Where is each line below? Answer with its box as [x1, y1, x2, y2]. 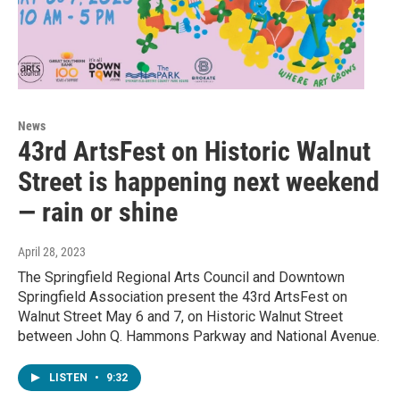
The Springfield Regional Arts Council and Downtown [18, 269, 345, 287]
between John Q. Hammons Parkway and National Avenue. [18, 328, 379, 346]
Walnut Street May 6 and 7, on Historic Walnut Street [18, 308, 343, 326]
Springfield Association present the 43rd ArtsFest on [18, 288, 347, 306]
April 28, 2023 [18, 245, 86, 260]
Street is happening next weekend [18, 166, 379, 198]
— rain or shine [18, 196, 178, 229]
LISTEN [49, 371, 90, 385]
